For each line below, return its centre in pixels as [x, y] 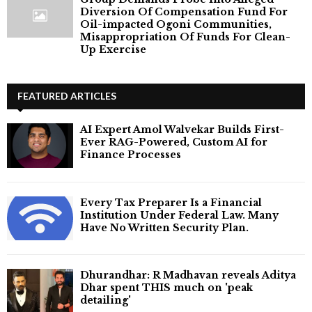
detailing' [106, 301]
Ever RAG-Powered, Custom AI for [174, 142]
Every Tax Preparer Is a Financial [171, 202]
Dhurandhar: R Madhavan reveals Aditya [188, 275]
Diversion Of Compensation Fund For [184, 12]
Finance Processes [131, 155]
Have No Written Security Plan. [164, 227]
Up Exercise [113, 50]
